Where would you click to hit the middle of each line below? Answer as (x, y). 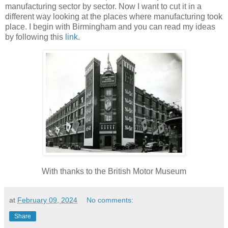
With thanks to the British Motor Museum (114, 172)
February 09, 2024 (47, 200)
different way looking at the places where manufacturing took (114, 16)
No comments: (110, 200)
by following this (35, 37)
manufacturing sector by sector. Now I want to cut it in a (103, 6)
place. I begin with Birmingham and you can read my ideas (110, 26)
